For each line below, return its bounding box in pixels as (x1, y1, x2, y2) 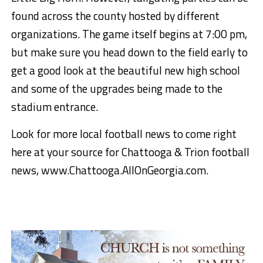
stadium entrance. (11, 98, 98, 116)
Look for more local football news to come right (11, 125, 237, 143)
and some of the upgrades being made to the (11, 80, 222, 97)
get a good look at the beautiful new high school (11, 62, 240, 79)
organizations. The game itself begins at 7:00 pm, (11, 25, 247, 43)
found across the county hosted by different (11, 7, 220, 25)
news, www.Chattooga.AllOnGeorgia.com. (11, 161, 208, 179)
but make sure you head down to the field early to (11, 43, 248, 61)
